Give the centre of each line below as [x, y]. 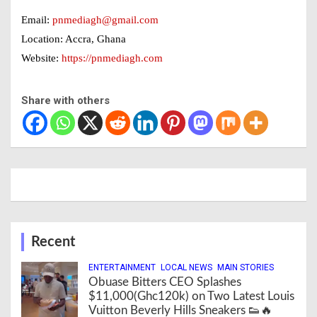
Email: [37, 20]
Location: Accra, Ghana [74, 39]
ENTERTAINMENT [122, 267]
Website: [41, 58]
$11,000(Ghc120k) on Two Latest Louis [191, 296]
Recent [53, 242]
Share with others [65, 100]
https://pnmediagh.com [112, 58]
